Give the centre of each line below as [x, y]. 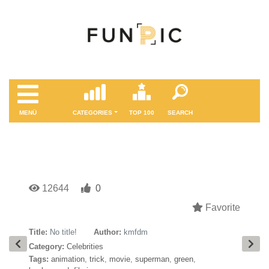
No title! [63, 232]
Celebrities [85, 246]
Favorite [222, 207]
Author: [107, 232]
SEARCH [180, 113]
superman [152, 259]
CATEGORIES [93, 113]
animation [68, 259]
